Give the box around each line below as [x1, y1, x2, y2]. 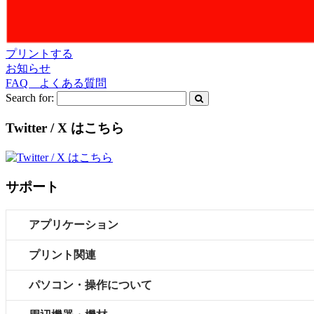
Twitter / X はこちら [6, 120, 124, 135]
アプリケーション [29, 219, 118, 231]
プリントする [6, 48, 73, 60]
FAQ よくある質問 [6, 77, 107, 90]
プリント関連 [29, 249, 96, 261]
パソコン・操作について [29, 279, 152, 292]
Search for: [6, 92, 54, 104]
